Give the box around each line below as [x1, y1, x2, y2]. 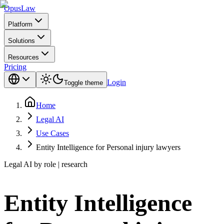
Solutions [8, 37, 35, 44]
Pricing [4, 62, 26, 71]
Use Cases [36, 129, 69, 137]
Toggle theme [64, 79, 103, 86]
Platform [8, 20, 32, 28]
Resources [8, 53, 39, 61]
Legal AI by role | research [4, 160, 87, 168]
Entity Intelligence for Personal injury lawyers [36, 143, 180, 151]
